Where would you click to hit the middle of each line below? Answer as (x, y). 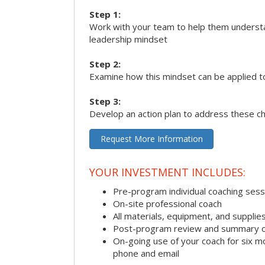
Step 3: (105, 101)
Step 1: (105, 14)
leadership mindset (128, 39)
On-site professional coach (167, 203)
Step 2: (105, 64)
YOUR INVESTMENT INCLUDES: (167, 172)
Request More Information (151, 139)
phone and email (146, 253)
